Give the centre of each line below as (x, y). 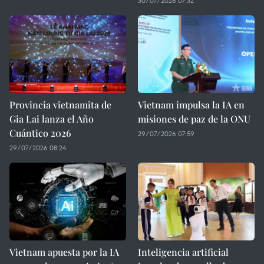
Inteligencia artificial (183, 252)
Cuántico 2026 (40, 133)
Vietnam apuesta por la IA (64, 252)
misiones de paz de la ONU (194, 119)
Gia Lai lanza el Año (52, 119)
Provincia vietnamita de (60, 105)
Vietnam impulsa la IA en (191, 105)
